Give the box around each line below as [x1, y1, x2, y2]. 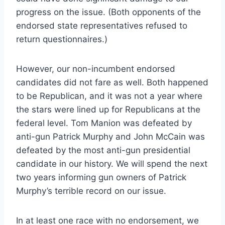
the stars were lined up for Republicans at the [16, 104, 200, 115]
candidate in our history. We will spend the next [16, 158, 207, 169]
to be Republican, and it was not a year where [16, 90, 202, 101]
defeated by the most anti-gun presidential [16, 145, 190, 155]
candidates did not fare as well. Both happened [16, 77, 208, 87]
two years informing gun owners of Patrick [16, 172, 186, 182]
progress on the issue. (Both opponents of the [16, 7, 201, 17]
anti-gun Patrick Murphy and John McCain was [16, 131, 205, 142]
